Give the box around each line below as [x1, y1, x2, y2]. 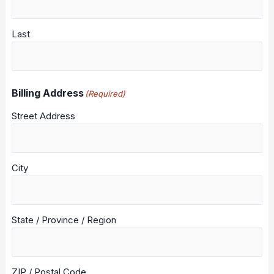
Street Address [11, 110, 75, 122]
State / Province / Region [11, 214, 116, 226]
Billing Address [11, 87, 84, 99]
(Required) [84, 89, 125, 98]
